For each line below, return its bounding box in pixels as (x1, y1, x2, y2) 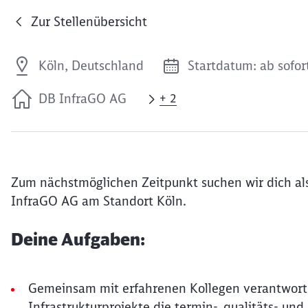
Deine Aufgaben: (11, 229, 145, 250)
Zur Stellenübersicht (31, 13, 147, 30)
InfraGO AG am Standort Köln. (11, 193, 186, 209)
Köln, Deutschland (38, 57, 144, 74)
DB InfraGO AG (38, 90, 126, 107)
